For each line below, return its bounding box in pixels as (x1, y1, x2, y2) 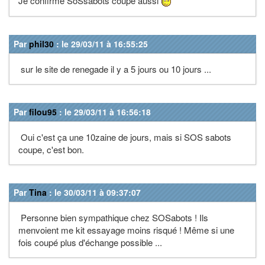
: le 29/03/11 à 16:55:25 (54, 37, 148, 50)
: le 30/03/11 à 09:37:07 (47, 186, 141, 198)
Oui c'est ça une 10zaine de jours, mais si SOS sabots (18, 130, 231, 143)
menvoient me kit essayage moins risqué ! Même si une (18, 223, 234, 236)
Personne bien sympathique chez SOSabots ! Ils (18, 211, 208, 224)
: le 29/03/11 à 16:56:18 (57, 105, 151, 118)
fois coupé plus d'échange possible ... (18, 235, 162, 248)
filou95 (29, 105, 57, 118)
